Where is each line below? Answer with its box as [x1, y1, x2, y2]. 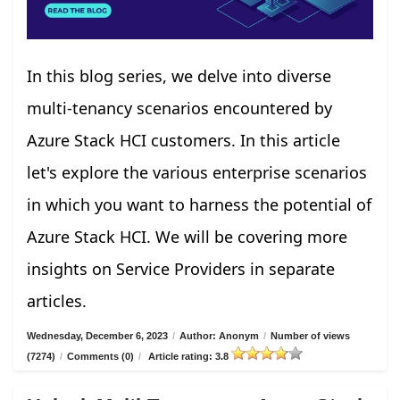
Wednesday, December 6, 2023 [27, 330, 168, 342]
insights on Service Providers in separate [27, 258, 335, 280]
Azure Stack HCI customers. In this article [27, 129, 340, 152]
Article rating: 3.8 [146, 351, 231, 362]
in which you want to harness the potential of [27, 194, 371, 216]
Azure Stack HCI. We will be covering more [27, 226, 347, 248]
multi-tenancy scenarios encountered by [27, 97, 332, 120]
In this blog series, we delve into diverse [27, 65, 331, 87]
